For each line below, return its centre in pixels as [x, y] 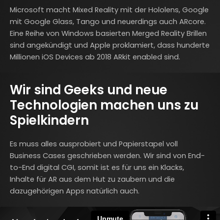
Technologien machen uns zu [104, 105]
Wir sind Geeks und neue [89, 90]
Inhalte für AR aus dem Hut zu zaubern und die [92, 179]
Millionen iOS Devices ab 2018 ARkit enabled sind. [95, 57]
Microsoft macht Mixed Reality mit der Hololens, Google [109, 10]
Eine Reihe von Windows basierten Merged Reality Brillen [108, 33]
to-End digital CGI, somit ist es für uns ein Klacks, [97, 167]
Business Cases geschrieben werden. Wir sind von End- [107, 155]
